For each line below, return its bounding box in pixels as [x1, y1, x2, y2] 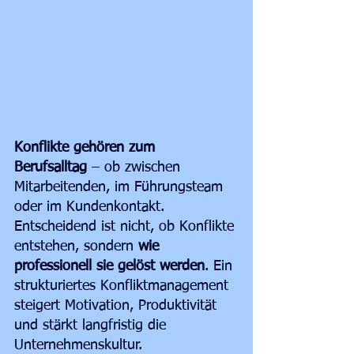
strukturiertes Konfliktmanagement [14, 279, 233, 294]
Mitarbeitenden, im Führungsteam [14, 180, 228, 195]
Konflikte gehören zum [14, 141, 160, 156]
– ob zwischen [87, 160, 185, 175]
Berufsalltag [14, 160, 87, 175]
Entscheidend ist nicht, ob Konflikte [14, 220, 239, 235]
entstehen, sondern [14, 239, 138, 254]
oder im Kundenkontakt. [14, 200, 169, 215]
